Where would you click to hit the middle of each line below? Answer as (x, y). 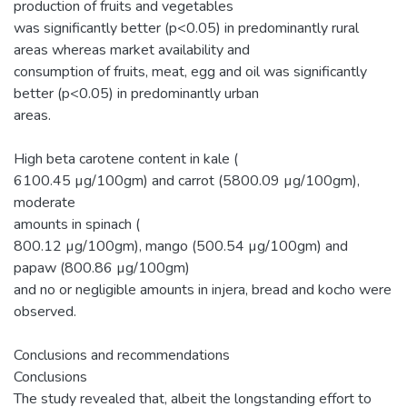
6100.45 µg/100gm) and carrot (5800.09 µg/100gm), (187, 180)
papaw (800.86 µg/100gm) (102, 268)
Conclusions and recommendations (122, 355)
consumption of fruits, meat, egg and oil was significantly (190, 71)
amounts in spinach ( (77, 224)
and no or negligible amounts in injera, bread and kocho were (203, 289)
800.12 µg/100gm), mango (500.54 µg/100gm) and (181, 246)
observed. (45, 311)
